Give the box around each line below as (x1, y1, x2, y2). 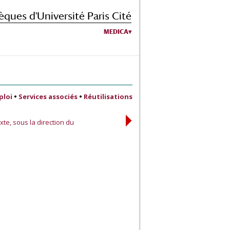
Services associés (18, 92, 78, 101)
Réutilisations (84, 92, 132, 101)
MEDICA (104, 28, 128, 35)
